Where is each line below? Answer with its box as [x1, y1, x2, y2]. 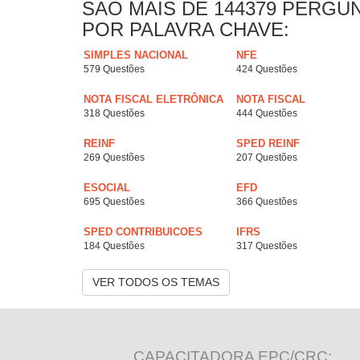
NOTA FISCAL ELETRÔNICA [84, 93, 223, 106]
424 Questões [236, 63, 297, 76]
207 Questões [236, 152, 297, 164]
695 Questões [84, 196, 145, 208]
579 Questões [84, 63, 145, 76]
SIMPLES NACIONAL [84, 49, 188, 62]
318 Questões [84, 108, 145, 120]
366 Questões [236, 196, 297, 208]
